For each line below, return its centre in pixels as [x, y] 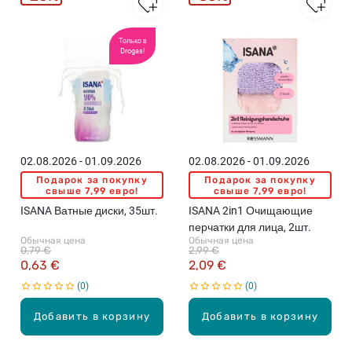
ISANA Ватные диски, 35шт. [89, 211]
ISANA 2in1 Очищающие [251, 211]
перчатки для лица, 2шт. [250, 227]
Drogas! [132, 51]
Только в [132, 40]
